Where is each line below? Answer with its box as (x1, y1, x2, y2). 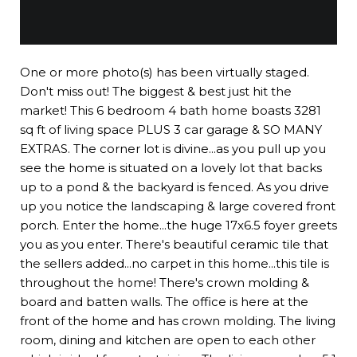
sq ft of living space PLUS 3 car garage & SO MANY (20, 121, 322, 137)
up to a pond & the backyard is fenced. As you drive (20, 178, 329, 194)
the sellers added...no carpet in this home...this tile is (20, 255, 329, 271)
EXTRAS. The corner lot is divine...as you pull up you (20, 140, 326, 156)
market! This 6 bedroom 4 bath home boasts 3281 (20, 102, 321, 118)
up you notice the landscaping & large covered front (20, 198, 335, 214)
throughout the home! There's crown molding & (20, 274, 309, 290)
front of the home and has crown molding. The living (20, 312, 335, 328)
